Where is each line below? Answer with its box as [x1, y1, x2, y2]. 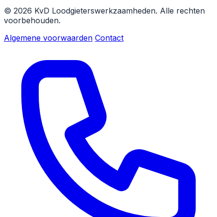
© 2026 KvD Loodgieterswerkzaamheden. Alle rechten [4, 5, 205, 15]
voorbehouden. [4, 15, 61, 25]
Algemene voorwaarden [4, 32, 93, 43]
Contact [95, 32, 124, 43]
